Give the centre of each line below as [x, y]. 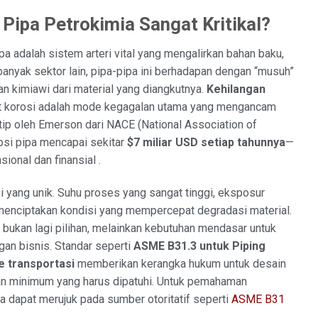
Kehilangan [236, 89]
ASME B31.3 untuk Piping [199, 246]
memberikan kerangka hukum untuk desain [180, 264]
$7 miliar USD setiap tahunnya [206, 143]
